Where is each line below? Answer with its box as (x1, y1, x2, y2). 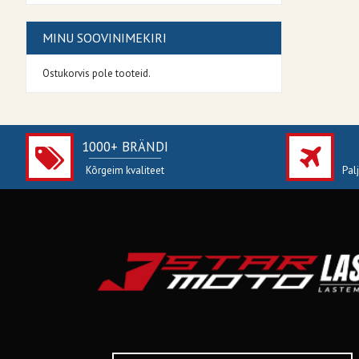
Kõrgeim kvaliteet (86, 163, 164, 177)
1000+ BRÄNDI (82, 137, 168, 155)
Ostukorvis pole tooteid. (42, 67, 151, 81)
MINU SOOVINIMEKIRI (42, 30, 167, 46)
